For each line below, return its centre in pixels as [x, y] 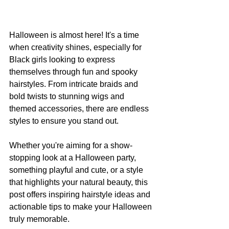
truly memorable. [39, 219]
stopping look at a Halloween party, [74, 157]
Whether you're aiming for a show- [71, 145]
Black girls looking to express [63, 59]
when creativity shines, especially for [76, 47]
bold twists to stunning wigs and [68, 96]
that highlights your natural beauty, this [79, 182]
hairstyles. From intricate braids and [75, 84]
